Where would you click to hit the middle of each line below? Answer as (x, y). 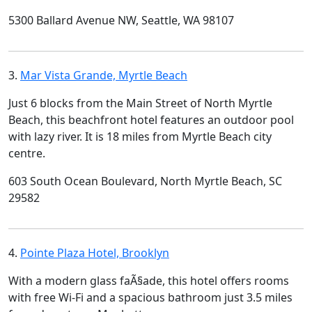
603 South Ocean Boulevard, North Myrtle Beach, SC (145, 181)
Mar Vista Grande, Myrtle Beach (104, 75)
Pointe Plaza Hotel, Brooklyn (95, 253)
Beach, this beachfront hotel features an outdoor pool (151, 120)
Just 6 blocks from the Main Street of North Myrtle (140, 103)
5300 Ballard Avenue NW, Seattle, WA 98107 (121, 20)
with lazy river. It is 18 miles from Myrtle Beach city (140, 136)
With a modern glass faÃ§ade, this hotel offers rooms (149, 281)
